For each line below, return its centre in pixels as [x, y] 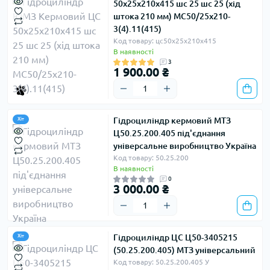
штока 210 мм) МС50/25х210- [172, 16]
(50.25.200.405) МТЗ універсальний [184, 250]
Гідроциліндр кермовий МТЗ [172, 121]
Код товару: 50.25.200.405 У [161, 262]
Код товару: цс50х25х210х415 [165, 41]
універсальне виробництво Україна [185, 146]
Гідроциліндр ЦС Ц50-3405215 [175, 237]
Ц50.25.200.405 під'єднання [169, 133]
